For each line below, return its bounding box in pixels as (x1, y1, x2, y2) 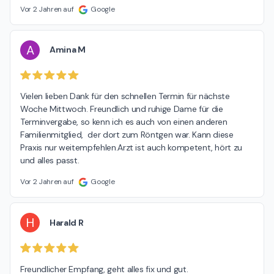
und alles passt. (20, 155, 80, 166)
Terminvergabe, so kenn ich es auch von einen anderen (20, 116, 228, 128)
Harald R (50, 217, 84, 228)
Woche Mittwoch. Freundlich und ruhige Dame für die (20, 103, 223, 115)
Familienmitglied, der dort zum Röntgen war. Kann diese (20, 129, 234, 141)
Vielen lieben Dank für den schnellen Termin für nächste (20, 91, 230, 102)
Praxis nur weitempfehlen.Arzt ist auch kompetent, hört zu (20, 142, 243, 154)
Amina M (50, 44, 86, 56)
